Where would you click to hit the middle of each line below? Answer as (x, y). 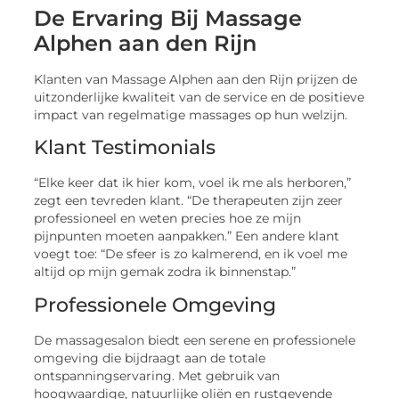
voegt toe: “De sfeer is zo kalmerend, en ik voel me (191, 254)
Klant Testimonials (125, 148)
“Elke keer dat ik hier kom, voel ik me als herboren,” (193, 183)
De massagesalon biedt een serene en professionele (195, 340)
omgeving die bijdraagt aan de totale (150, 358)
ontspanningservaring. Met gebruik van (157, 375)
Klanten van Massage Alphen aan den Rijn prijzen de (196, 80)
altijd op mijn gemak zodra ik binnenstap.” (165, 272)
